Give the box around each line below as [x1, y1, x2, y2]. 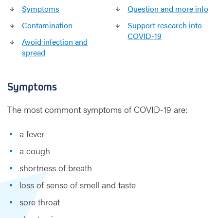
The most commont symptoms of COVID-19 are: [7, 103, 187, 115]
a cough [19, 145, 50, 157]
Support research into [127, 19, 202, 31]
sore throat [19, 196, 60, 208]
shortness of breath [19, 162, 92, 174]
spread [22, 47, 45, 58]
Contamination [22, 19, 73, 31]
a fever [19, 127, 44, 140]
